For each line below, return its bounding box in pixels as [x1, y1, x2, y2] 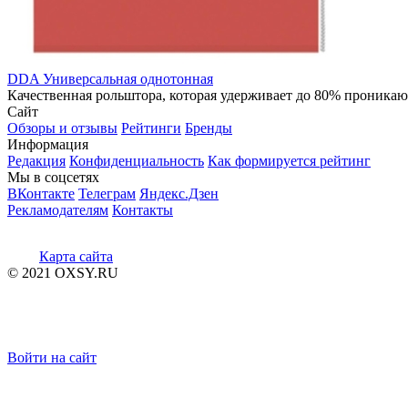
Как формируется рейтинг [208, 152, 371, 168]
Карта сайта [39, 248, 113, 264]
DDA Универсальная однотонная [7, 70, 213, 87]
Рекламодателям [7, 201, 108, 218]
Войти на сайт [7, 349, 97, 365]
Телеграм [78, 185, 136, 201]
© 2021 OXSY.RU [7, 264, 118, 280]
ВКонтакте [7, 185, 75, 201]
